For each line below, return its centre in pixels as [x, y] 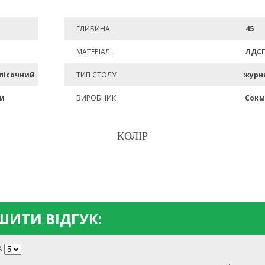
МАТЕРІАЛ [93, 52]
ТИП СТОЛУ [96, 75]
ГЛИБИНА [93, 29]
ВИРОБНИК [96, 98]
